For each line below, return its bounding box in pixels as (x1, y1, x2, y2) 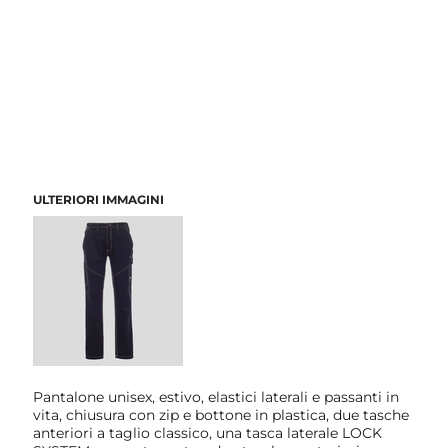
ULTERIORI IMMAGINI (33, 191, 165, 207)
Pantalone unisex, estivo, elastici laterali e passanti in (33, 387, 400, 406)
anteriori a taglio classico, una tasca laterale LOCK (33, 423, 383, 442)
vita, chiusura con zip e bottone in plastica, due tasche (33, 405, 410, 424)
